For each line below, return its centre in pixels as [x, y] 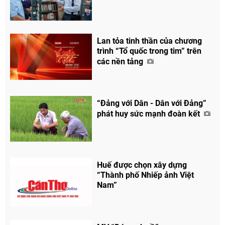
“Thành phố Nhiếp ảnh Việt [146, 175]
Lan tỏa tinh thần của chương [150, 41]
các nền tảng [121, 61]
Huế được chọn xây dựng [142, 165]
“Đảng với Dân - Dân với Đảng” [152, 103]
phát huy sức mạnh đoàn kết [150, 114]
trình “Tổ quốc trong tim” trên [149, 51]
